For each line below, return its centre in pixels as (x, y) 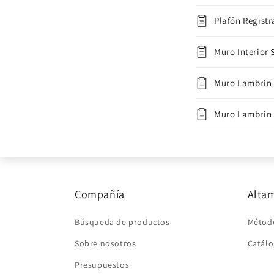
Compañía (100, 194)
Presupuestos (102, 265)
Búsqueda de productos (122, 222)
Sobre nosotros (106, 243)
